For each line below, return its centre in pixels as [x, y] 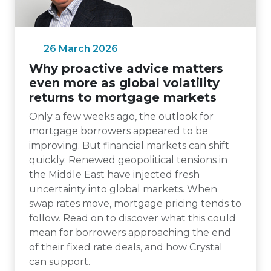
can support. [60, 262]
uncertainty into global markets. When [123, 189]
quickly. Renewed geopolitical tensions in [128, 160]
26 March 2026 [81, 49]
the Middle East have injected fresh [114, 175]
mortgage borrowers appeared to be [119, 131]
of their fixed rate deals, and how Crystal [126, 247]
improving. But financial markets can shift [129, 145]
